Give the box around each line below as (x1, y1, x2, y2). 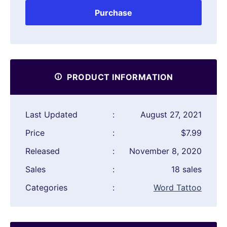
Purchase (95, 8, 132, 18)
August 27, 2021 (140, 109, 202, 120)
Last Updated (25, 109, 78, 120)
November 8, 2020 (129, 146, 202, 157)
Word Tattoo (154, 182, 202, 193)
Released (25, 146, 60, 157)
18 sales (171, 164, 202, 175)
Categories (25, 182, 67, 193)
